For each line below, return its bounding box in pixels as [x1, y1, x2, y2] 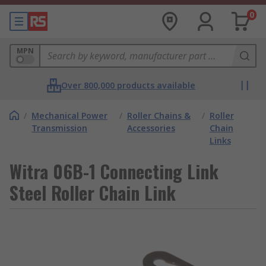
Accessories [126, 122, 175, 134]
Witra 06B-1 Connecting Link [9, 158, 218, 185]
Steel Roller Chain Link [9, 179, 176, 206]
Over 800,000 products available [61, 80, 195, 91]
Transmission [31, 122, 87, 134]
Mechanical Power [31, 110, 107, 121]
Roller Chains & [126, 110, 191, 121]
